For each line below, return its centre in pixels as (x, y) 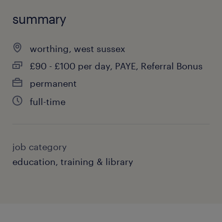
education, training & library (73, 162)
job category (40, 147)
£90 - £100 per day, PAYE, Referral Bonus (116, 66)
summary (39, 19)
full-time (48, 102)
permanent (53, 83)
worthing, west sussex (78, 49)
